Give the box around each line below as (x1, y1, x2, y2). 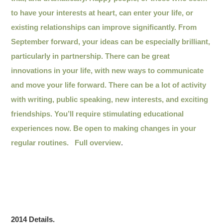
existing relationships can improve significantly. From (11, 22, 197, 31)
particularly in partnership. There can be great (11, 51, 170, 60)
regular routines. (11, 138, 75, 147)
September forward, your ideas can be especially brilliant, (11, 37, 211, 46)
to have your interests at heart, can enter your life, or (11, 8, 194, 17)
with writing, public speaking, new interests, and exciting (11, 95, 209, 104)
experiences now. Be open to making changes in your (11, 123, 197, 132)
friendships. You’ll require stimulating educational (11, 109, 184, 118)
